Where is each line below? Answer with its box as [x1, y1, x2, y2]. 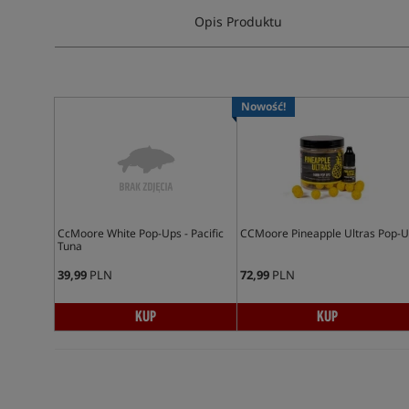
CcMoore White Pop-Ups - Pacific [57, 225, 224, 241]
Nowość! [240, 99, 286, 114]
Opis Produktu [194, 13, 283, 30]
